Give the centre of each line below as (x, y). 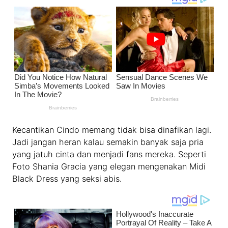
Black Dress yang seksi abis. (67, 179)
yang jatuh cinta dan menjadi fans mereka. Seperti (109, 154)
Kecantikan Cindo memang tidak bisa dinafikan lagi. (112, 130)
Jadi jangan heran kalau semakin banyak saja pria (108, 142)
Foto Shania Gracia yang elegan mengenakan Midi (109, 167)
